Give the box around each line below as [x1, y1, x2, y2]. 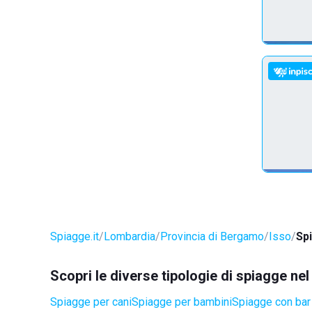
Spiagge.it [50, 230, 99, 243]
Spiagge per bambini [132, 295, 232, 309]
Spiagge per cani [50, 295, 132, 309]
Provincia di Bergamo [160, 230, 264, 243]
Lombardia [104, 230, 155, 243]
